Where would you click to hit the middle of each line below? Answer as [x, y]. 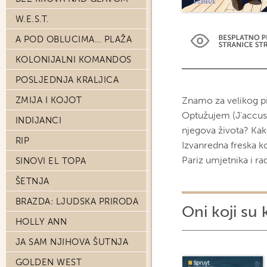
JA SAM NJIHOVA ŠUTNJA [72, 242]
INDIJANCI [39, 120]
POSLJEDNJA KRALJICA [67, 80]
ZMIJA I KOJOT [49, 100]
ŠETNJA [32, 181]
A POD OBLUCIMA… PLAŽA [74, 39]
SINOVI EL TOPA [51, 161]
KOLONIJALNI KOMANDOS [74, 60]
